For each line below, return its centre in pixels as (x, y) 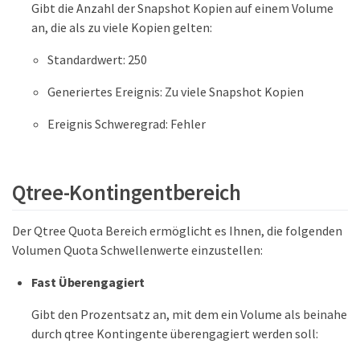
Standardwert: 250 (97, 59)
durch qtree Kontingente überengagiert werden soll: (175, 334)
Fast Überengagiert (88, 282)
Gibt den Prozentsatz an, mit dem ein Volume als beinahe (189, 315)
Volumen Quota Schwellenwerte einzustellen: (137, 250)
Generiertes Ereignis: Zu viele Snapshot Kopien (176, 91)
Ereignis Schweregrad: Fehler (127, 123)
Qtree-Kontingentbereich (127, 192)
